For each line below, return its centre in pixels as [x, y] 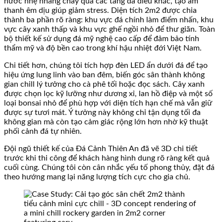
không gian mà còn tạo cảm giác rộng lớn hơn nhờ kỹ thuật [106, 122]
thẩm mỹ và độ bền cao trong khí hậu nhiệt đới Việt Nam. [103, 48]
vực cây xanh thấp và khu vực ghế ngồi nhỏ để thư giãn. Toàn [110, 29]
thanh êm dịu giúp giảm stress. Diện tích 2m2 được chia [100, 10]
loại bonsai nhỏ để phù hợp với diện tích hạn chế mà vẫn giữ [108, 103]
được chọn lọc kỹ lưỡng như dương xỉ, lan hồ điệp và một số [108, 93]
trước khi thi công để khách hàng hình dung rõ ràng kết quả [107, 158]
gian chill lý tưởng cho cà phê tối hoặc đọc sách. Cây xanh [104, 84]
